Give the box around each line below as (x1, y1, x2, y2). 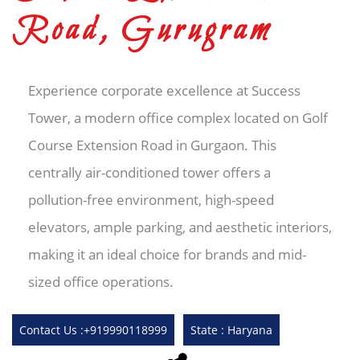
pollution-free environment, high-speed (28, 190, 274, 209)
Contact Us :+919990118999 (19, 322, 167, 337)
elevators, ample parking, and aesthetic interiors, (28, 218, 332, 236)
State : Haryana (190, 322, 272, 337)
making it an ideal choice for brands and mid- (28, 245, 306, 264)
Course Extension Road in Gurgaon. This (28, 136, 276, 154)
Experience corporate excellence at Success (28, 81, 301, 100)
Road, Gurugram (12, 9, 272, 54)
